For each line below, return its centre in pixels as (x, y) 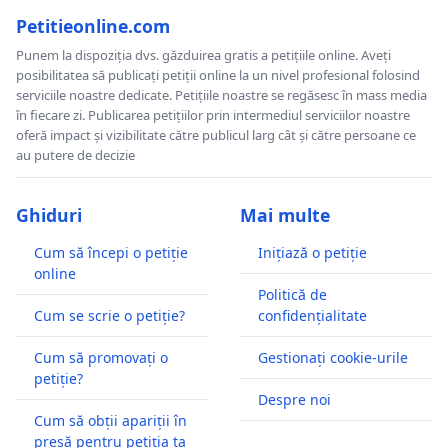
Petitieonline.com (93, 25)
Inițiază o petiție (312, 252)
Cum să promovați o (101, 357)
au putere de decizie (75, 154)
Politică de (292, 294)
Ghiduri (49, 214)
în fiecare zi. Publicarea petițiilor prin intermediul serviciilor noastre (213, 114)
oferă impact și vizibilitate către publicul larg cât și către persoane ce (216, 134)
